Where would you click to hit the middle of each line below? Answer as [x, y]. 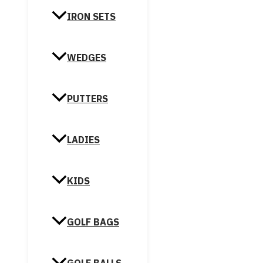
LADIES [83, 140]
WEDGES [87, 58]
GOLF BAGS [93, 222]
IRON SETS [91, 17]
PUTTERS [87, 99]
